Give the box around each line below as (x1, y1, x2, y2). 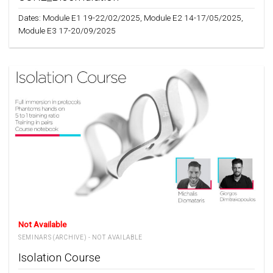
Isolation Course (18, 250, 101, 265)
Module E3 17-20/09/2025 (18, 26, 116, 36)
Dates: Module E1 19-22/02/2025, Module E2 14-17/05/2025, (18, 13, 243, 23)
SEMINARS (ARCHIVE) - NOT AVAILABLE (18, 233, 143, 241)
